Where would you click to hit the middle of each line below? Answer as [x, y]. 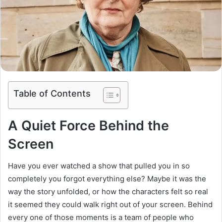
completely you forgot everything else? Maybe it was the [107, 179]
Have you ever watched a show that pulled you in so [99, 166]
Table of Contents [52, 93]
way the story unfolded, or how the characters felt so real [108, 192]
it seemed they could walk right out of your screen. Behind [110, 205]
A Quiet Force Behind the [88, 125]
